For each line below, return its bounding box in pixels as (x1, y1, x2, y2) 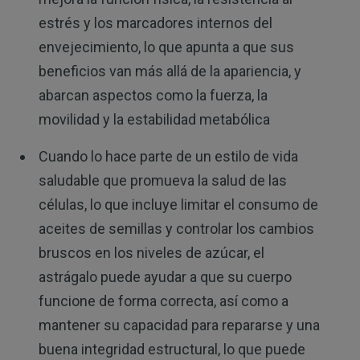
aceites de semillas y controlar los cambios (38, 220, 314, 238)
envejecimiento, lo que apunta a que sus (38, 39, 294, 56)
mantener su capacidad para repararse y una (38, 317, 320, 334)
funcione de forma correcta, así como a (38, 292, 288, 310)
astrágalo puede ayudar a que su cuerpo (38, 268, 292, 286)
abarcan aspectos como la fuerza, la (38, 87, 268, 104)
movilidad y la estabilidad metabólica (38, 111, 270, 129)
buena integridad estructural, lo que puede (38, 341, 305, 358)
